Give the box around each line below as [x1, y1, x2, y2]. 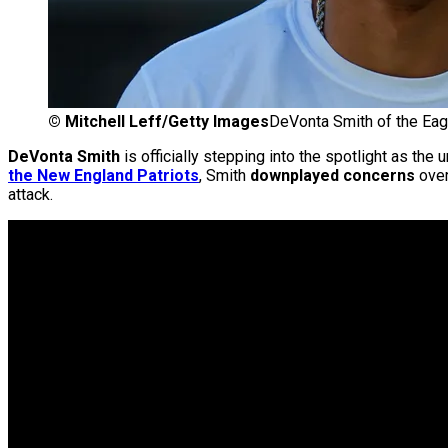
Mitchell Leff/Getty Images [65, 112, 269, 132]
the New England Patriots [8, 166, 199, 186]
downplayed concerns [250, 166, 415, 186]
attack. [8, 185, 53, 205]
